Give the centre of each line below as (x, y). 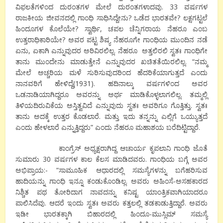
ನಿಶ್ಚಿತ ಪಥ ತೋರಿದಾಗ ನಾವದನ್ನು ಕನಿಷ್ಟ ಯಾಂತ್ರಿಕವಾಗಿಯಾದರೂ (111, 192)
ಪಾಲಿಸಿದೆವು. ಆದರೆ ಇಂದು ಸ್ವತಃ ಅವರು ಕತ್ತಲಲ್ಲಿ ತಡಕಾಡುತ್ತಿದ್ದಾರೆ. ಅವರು (111, 203)
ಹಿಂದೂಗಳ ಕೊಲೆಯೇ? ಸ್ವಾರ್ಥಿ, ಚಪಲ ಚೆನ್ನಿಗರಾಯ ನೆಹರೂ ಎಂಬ (111, 29)
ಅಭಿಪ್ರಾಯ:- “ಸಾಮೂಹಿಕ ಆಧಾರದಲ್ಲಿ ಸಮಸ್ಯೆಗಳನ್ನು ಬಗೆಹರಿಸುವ (111, 170)
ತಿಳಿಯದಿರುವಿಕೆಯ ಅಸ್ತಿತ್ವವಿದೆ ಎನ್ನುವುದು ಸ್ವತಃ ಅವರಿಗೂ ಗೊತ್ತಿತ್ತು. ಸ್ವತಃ (111, 106)
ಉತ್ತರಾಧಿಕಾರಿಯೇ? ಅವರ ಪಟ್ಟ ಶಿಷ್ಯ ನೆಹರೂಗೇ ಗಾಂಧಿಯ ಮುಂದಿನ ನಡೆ (111, 40)
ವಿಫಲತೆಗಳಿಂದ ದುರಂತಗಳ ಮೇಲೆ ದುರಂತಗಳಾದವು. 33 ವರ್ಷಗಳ (111, 7)
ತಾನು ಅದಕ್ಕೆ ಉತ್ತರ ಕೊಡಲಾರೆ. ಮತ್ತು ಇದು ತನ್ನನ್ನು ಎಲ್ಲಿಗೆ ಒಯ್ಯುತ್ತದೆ (111, 116)
